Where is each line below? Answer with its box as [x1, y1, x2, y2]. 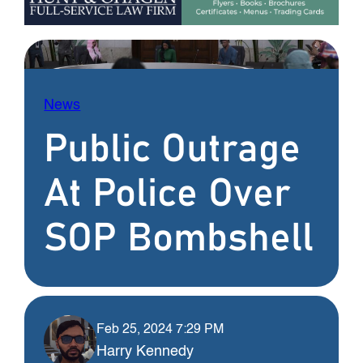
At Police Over [44, 175, 291, 215]
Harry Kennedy [96, 344, 194, 359]
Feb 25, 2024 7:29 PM [96, 322, 224, 336]
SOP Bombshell [44, 220, 314, 259]
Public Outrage [44, 130, 301, 170]
